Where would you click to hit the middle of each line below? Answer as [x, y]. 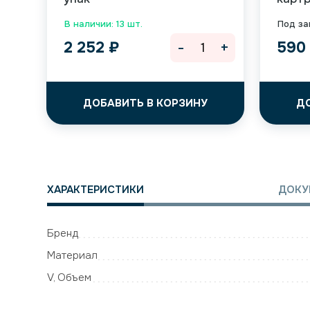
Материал [73, 255]
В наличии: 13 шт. [104, 24]
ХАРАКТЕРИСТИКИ [96, 190]
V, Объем [70, 277]
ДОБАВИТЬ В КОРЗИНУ [146, 103]
